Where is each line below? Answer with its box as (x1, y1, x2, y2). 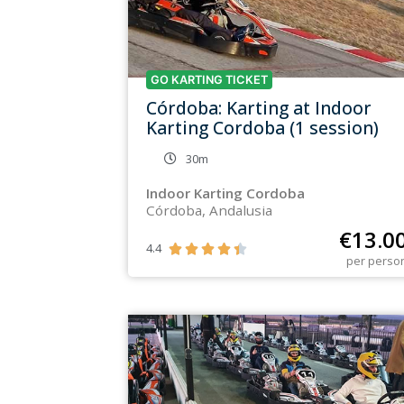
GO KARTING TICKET (151, 72, 268, 87)
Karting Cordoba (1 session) (146, 115, 379, 140)
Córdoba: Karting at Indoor (146, 95, 372, 120)
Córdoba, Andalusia (146, 200, 272, 219)
